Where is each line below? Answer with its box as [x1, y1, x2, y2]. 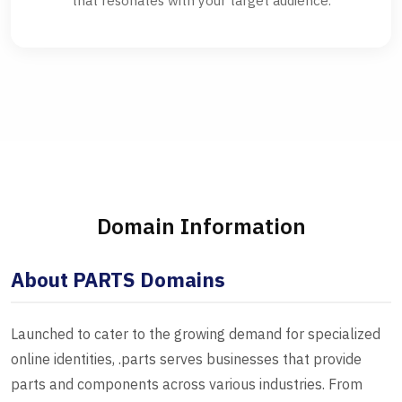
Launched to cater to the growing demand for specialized [11, 325, 380, 344]
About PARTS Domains [11, 267, 225, 293]
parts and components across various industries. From [11, 375, 363, 394]
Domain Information [96, 212, 306, 241]
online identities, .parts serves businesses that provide [11, 350, 362, 369]
